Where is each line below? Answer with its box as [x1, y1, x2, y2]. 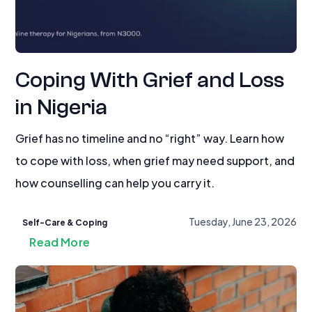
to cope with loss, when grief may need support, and [15, 150, 295, 169]
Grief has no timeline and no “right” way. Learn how [15, 128, 285, 147]
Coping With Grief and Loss [15, 68, 285, 93]
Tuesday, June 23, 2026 [188, 213, 297, 229]
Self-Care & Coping [22, 214, 108, 228]
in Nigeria [15, 95, 108, 120]
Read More [29, 232, 90, 251]
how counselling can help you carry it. [15, 173, 215, 192]
